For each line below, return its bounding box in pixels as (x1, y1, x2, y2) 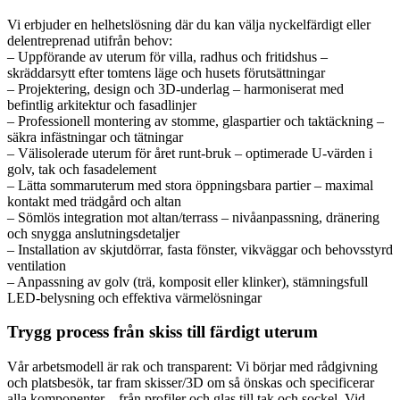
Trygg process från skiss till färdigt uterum (7, 322, 318, 342)
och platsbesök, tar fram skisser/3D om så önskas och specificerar (7, 375, 374, 390)
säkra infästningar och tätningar (7, 129, 183, 145)
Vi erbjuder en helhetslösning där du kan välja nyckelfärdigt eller (7, 16, 371, 32)
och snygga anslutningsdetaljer (7, 225, 179, 241)
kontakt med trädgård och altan (7, 193, 181, 209)
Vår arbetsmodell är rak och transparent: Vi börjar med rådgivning (7, 359, 378, 374)
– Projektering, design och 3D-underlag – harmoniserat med (7, 80, 344, 96)
